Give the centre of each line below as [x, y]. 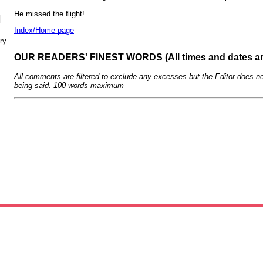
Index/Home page [44, 30]
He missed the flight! [49, 14]
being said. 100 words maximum [69, 86]
